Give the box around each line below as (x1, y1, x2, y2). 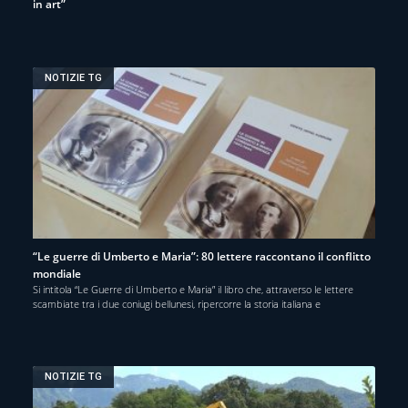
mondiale (33, 265, 81, 281)
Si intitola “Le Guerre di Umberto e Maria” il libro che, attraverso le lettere (33, 281, 353, 296)
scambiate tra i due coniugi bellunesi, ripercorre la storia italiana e (33, 296, 321, 311)
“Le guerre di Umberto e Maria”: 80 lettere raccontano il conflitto (33, 248, 371, 264)
